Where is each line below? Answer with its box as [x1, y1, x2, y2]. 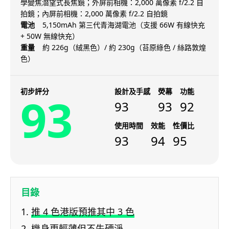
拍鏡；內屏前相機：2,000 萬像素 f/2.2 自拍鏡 [20, 9, 168, 19]
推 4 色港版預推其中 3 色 [31, 205, 134, 218]
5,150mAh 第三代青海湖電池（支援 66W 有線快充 [42, 20, 205, 30]
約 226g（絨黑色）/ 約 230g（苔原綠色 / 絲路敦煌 [42, 42, 206, 53]
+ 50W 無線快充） [20, 31, 79, 41]
